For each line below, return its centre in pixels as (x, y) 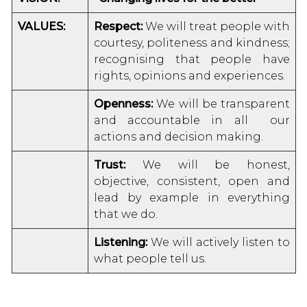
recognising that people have (192, 60)
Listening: (121, 243)
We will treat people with (216, 27)
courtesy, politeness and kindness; (192, 43)
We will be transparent (221, 104)
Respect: (118, 27)
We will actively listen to (219, 243)
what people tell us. (150, 259)
